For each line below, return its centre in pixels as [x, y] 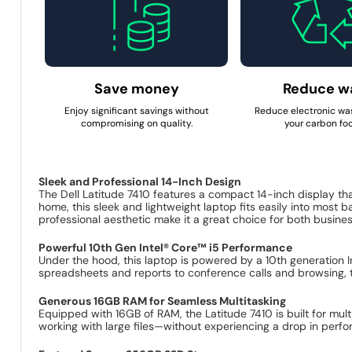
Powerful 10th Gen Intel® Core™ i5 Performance [166, 247]
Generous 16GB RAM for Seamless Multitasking [163, 301]
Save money [136, 88]
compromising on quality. [136, 123]
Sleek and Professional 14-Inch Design [140, 181]
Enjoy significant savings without [136, 110]
